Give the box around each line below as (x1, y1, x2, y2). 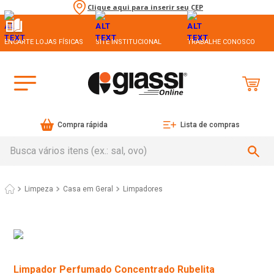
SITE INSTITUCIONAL (95, 37, 162, 46)
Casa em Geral (63, 185, 113, 194)
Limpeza (24, 185, 53, 194)
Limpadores (123, 185, 163, 194)
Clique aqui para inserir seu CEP (87, 2, 203, 12)
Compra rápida (57, 120, 108, 130)
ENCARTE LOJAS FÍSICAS (4, 37, 83, 46)
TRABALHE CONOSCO (187, 37, 255, 46)
